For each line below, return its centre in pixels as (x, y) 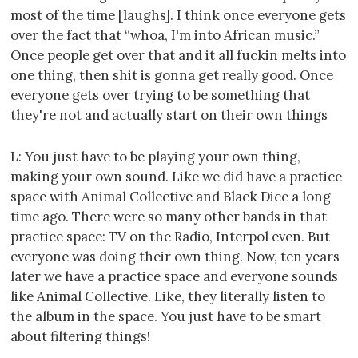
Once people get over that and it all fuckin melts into (178, 55)
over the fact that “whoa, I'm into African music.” (165, 35)
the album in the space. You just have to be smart (166, 316)
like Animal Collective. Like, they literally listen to (168, 296)
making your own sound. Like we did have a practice (176, 176)
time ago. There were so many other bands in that (169, 216)
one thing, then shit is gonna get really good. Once (172, 75)
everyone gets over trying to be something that (160, 95)
